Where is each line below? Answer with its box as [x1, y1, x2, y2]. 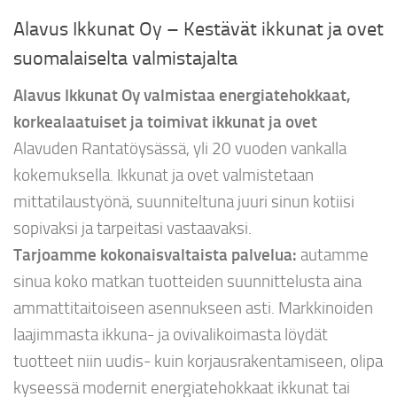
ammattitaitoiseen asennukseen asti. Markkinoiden [13, 297, 373, 318]
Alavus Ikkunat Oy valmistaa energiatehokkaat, [13, 84, 351, 105]
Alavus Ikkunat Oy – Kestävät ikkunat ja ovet [13, 17, 384, 41]
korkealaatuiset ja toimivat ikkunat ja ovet [13, 111, 317, 132]
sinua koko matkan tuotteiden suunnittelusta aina [13, 270, 362, 292]
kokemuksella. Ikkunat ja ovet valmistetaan [13, 164, 314, 185]
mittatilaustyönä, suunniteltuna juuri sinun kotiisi [13, 191, 354, 212]
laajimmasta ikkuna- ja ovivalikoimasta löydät [13, 323, 328, 345]
